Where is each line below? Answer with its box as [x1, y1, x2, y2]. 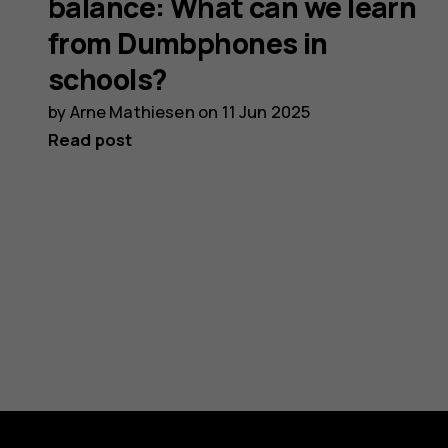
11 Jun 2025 [221, 99, 311, 123]
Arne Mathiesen [69, 99, 195, 123]
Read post [48, 127, 133, 151]
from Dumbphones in [48, 23, 328, 63]
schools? [48, 59, 167, 99]
